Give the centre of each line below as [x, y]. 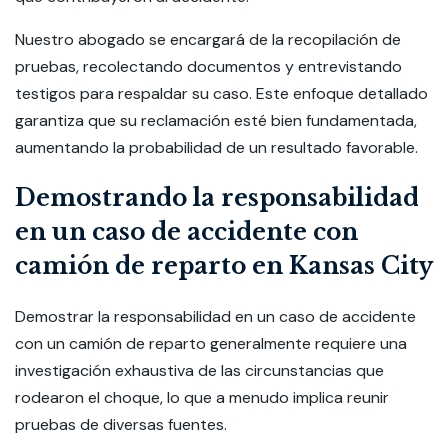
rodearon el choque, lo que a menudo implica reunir [202, 397]
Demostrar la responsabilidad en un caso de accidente [215, 316]
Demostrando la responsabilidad [217, 198]
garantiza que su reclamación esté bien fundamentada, [216, 120]
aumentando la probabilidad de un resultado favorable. [218, 147]
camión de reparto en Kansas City [224, 266]
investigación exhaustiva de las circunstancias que [199, 370]
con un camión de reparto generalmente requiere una [211, 343]
